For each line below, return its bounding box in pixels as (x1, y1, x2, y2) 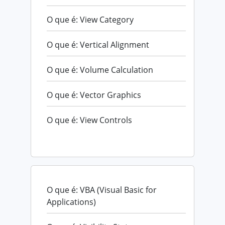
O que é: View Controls (47, 114, 132, 126)
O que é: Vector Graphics (47, 89, 141, 100)
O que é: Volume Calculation (47, 64, 153, 75)
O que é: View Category (47, 14, 134, 25)
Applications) (47, 196, 96, 207)
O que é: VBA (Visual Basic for (47, 184, 157, 195)
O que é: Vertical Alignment (47, 39, 149, 50)
